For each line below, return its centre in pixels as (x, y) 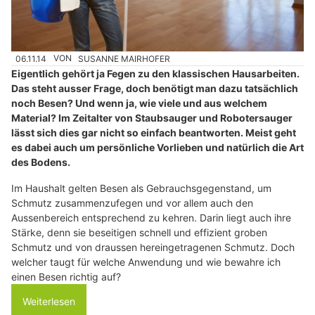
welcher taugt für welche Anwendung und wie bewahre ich (146, 262)
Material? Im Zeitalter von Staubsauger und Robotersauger (152, 117)
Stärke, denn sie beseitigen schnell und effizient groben (139, 232)
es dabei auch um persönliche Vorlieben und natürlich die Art (157, 147)
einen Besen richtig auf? (66, 276)
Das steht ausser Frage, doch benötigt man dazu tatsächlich (155, 88)
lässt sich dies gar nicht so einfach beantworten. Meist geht (154, 132)
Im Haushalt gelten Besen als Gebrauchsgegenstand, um (141, 188)
